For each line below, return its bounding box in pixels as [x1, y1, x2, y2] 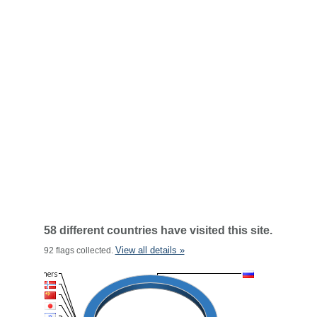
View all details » [115, 245, 185, 255]
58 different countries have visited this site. [43, 224, 272, 236]
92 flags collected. [43, 246, 115, 255]
